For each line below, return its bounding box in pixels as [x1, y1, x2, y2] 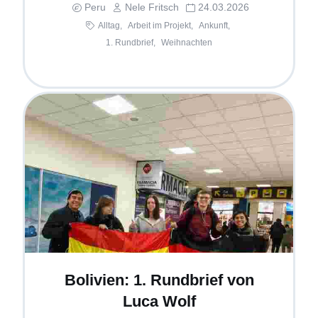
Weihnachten [161, 38, 212, 48]
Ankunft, [199, 21, 230, 31]
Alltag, [98, 21, 122, 31]
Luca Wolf [122, 292, 196, 311]
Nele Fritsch [125, 1, 179, 13]
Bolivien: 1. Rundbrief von [64, 271, 254, 290]
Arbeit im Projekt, [128, 21, 193, 31]
